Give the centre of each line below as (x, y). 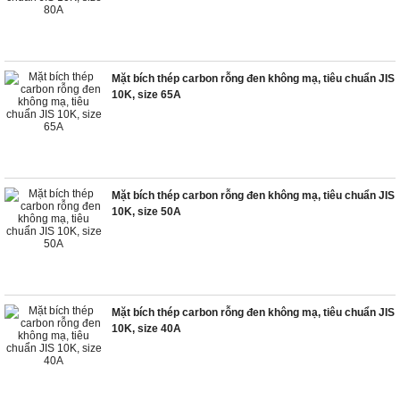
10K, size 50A (146, 212)
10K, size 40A (146, 329)
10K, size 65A (146, 95)
